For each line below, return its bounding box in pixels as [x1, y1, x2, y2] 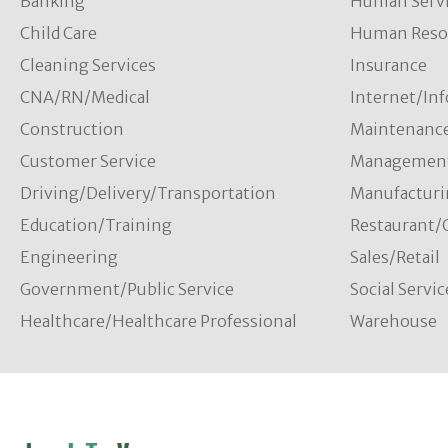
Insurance [349, 54, 427, 75]
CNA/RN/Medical [20, 86, 150, 107]
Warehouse [349, 310, 437, 331]
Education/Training [20, 214, 172, 235]
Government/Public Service [20, 278, 234, 299]
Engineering [20, 246, 118, 267]
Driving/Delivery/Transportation [20, 182, 276, 203]
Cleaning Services [20, 54, 156, 75]
